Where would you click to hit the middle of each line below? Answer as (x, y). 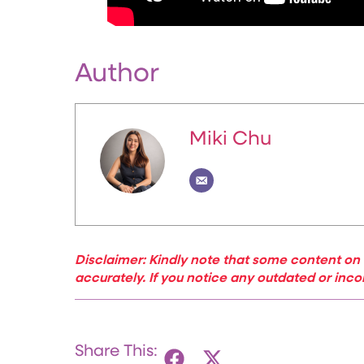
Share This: (116, 351)
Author (117, 74)
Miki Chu (230, 139)
